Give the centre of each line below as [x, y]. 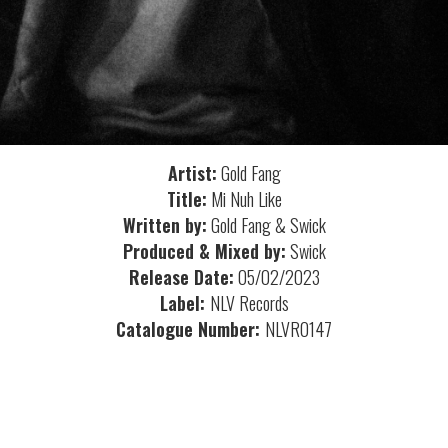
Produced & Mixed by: [204, 250]
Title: [186, 198]
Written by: [164, 224]
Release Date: [181, 276]
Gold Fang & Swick [266, 224]
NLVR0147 [298, 328]
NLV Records [249, 302]
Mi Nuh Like [244, 198]
